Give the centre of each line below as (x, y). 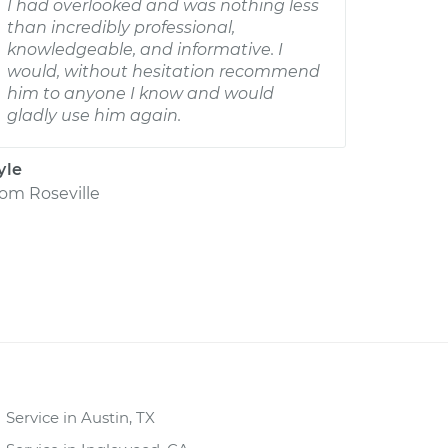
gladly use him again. (94, 115)
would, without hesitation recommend (163, 71)
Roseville (64, 193)
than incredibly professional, (121, 27)
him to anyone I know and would (140, 93)
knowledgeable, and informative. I (145, 49)
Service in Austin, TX (80, 417)
